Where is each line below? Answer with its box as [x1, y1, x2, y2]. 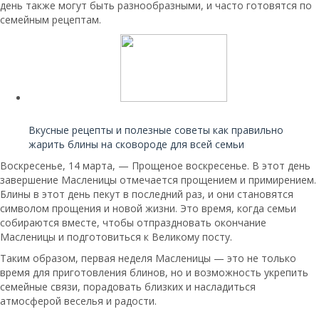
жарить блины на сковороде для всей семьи [28, 137, 244, 152]
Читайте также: [33, 112, 101, 122]
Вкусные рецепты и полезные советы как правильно [28, 123, 283, 137]
